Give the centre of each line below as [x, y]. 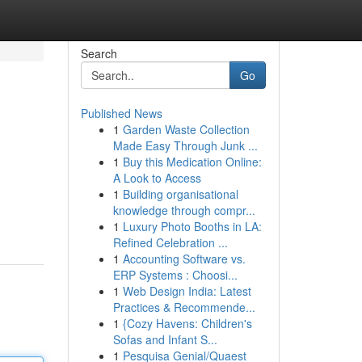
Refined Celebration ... [170, 242]
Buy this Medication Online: [192, 162]
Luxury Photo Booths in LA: [192, 226]
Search [99, 53]
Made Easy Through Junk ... [185, 145]
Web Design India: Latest [187, 291]
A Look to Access [157, 178]
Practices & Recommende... [184, 307]
